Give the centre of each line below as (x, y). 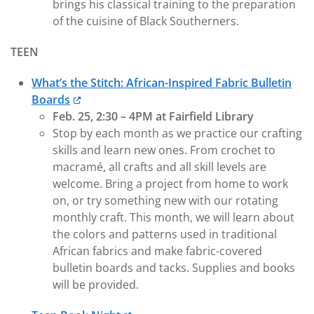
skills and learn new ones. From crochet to (164, 150)
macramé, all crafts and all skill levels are (159, 167)
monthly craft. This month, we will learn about (173, 217)
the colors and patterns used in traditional (165, 234)
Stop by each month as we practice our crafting (177, 133)
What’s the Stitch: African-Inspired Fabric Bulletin (162, 83)
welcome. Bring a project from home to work (170, 184)
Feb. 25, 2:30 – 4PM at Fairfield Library (153, 116)
